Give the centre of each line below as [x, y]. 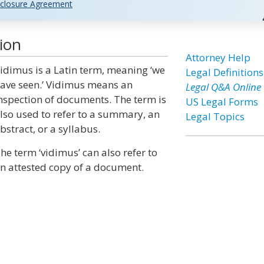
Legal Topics [215, 116]
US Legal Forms [222, 102]
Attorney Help [218, 57]
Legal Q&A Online [223, 87]
